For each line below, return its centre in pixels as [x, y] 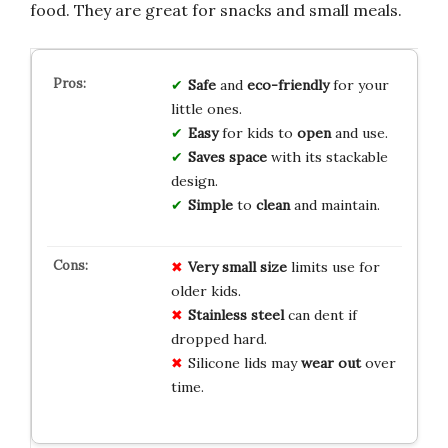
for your [358, 85]
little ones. [206, 109]
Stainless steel [235, 315]
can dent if [320, 315]
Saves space [227, 157]
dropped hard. [218, 339]
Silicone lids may [244, 363]
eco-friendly [287, 85]
